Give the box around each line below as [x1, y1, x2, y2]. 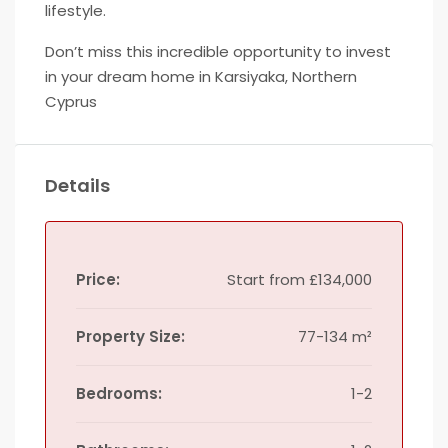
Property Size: [76, 326, 185, 347]
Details [45, 173, 110, 198]
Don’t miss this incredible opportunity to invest [45, 41, 391, 62]
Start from [227, 269, 305, 290]
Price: [76, 269, 120, 290]
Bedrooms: [76, 383, 162, 404]
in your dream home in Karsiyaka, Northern [45, 66, 357, 87]
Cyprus [45, 91, 97, 112]
